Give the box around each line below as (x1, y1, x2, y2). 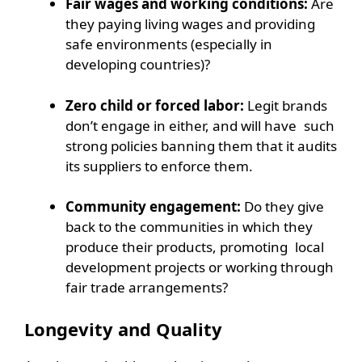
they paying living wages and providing (65, 15, 315, 34)
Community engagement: (65, 197, 241, 217)
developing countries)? (65, 55, 210, 74)
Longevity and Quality (24, 316, 222, 341)
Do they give (241, 197, 324, 217)
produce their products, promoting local (65, 238, 324, 257)
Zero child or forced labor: (65, 95, 244, 115)
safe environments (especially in (65, 35, 280, 54)
